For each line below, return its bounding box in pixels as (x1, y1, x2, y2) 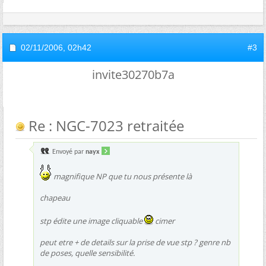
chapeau (40, 192, 70, 203)
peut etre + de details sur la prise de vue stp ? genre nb (40, 237, 230, 248)
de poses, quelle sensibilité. (40, 248, 135, 258)
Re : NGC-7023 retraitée (25, 116, 184, 135)
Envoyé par (50, 148, 85, 156)
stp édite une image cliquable (40, 216, 144, 226)
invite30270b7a (91, 66, 175, 83)
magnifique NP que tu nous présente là (52, 171, 192, 182)
